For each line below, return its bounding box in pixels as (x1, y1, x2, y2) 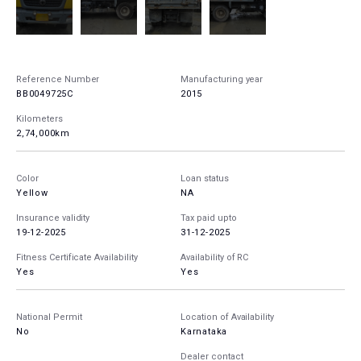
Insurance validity (16, 213, 90, 224)
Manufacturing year (180, 74, 263, 85)
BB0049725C (16, 89, 73, 100)
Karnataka (180, 326, 228, 338)
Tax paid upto (180, 213, 237, 224)
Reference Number (16, 74, 100, 85)
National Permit (16, 312, 82, 323)
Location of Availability (180, 312, 275, 323)
